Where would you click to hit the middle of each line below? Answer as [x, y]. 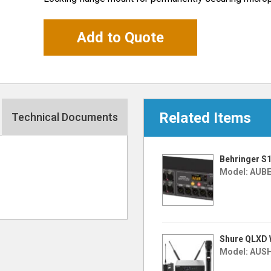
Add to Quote [120, 38]
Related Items [205, 118]
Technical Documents [64, 117]
